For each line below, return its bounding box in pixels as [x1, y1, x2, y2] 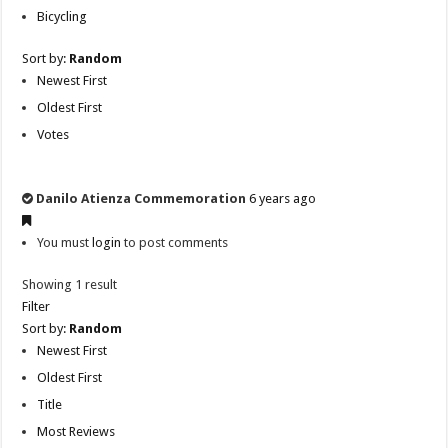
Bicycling [37, 9, 88, 25]
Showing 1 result [22, 277, 118, 293]
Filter [22, 299, 51, 315]
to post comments [121, 235, 229, 251]
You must [37, 235, 93, 251]
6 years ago [249, 191, 317, 207]
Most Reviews [37, 424, 116, 440]
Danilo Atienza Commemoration [36, 191, 247, 207]
